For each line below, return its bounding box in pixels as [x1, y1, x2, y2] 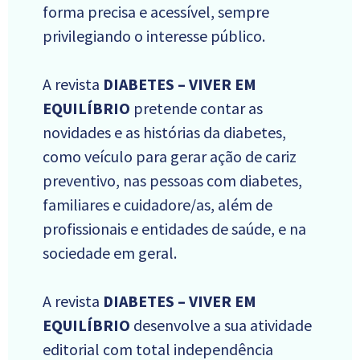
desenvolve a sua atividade [130, 315, 312, 336]
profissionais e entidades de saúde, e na [43, 219, 306, 239]
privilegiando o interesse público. [43, 26, 265, 47]
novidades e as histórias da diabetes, [43, 122, 286, 143]
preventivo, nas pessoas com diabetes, [43, 170, 302, 191]
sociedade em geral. [43, 243, 177, 264]
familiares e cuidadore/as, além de [43, 194, 272, 215]
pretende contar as [130, 98, 263, 119]
